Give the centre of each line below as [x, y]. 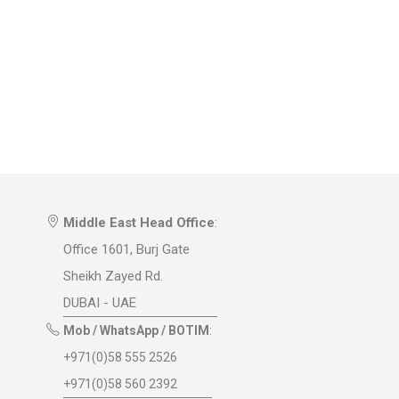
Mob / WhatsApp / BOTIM [136, 330]
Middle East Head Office [138, 223]
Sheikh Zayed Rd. [113, 276]
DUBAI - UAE [99, 303]
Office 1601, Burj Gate [126, 249]
